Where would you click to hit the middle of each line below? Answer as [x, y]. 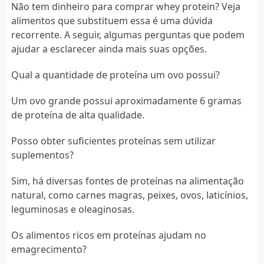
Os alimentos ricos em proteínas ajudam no [108, 235]
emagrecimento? [49, 249]
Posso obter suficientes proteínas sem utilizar [113, 141]
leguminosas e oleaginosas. [72, 209]
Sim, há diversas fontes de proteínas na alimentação [127, 181]
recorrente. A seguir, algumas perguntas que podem [128, 34]
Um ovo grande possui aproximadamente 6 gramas [126, 100]
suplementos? [42, 155]
